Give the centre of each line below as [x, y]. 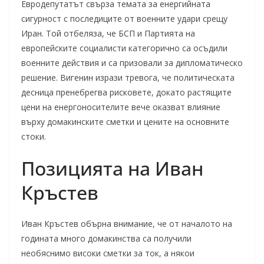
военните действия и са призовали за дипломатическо [132, 63]
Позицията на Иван [112, 168]
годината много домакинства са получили [106, 238]
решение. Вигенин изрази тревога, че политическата [128, 77]
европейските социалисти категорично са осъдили [124, 48]
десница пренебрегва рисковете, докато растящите [126, 92]
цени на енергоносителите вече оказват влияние [121, 107]
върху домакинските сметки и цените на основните [125, 122]
